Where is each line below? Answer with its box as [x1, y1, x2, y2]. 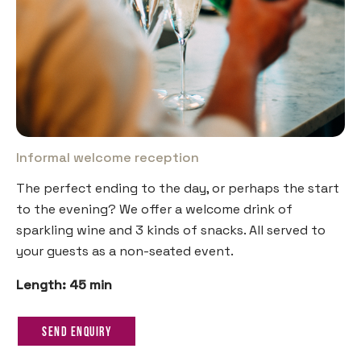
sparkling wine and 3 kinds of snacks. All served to [16, 221, 326, 239]
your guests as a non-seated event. [16, 242, 234, 259]
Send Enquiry [42, 326, 111, 339]
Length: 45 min [16, 276, 112, 293]
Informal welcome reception [16, 148, 199, 166]
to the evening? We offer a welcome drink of [16, 200, 293, 218]
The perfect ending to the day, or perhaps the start [16, 179, 339, 197]
